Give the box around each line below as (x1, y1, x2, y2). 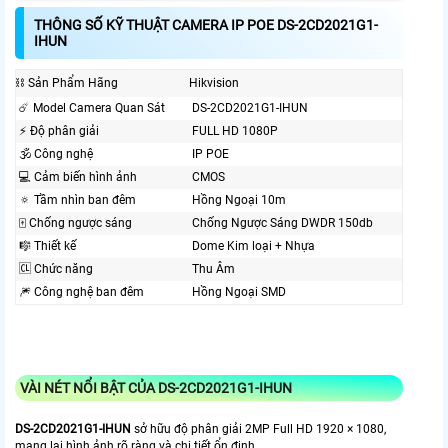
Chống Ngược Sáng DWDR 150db (192, 216, 373, 231)
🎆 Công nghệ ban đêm (19, 285, 144, 300)
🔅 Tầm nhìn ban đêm (19, 193, 136, 208)
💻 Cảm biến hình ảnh (19, 170, 137, 185)
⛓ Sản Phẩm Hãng (16, 76, 118, 91)
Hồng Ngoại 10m (192, 193, 286, 208)
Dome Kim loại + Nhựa (192, 239, 315, 254)
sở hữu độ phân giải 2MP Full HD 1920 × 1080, (131, 422, 386, 437)
